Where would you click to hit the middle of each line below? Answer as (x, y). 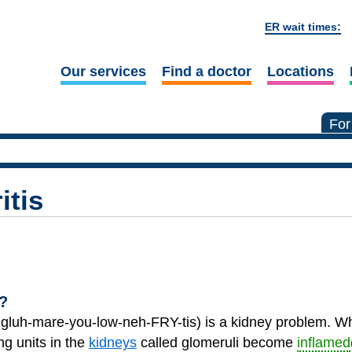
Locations (300, 72)
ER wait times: (303, 26)
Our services (103, 72)
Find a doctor (206, 72)
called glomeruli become (217, 342)
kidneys (113, 342)
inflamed (324, 342)
